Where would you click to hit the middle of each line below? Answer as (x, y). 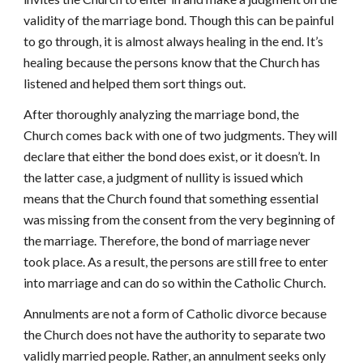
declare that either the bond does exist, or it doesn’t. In (172, 156)
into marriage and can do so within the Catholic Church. (176, 282)
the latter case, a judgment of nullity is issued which (164, 177)
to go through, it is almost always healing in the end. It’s (174, 41)
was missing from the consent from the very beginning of (180, 219)
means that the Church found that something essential (171, 198)
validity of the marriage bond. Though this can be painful (179, 20)
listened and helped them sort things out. (136, 83)
